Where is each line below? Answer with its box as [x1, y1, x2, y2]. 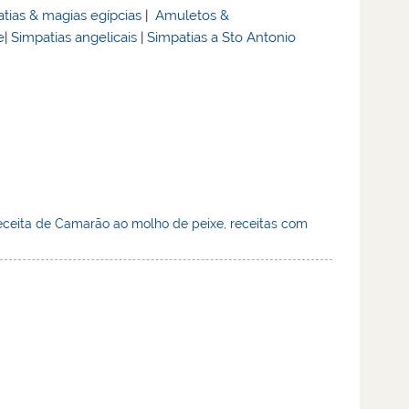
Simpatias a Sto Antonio [147, 29, 297, 47]
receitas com [230, 216, 309, 232]
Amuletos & [155, 7, 230, 25]
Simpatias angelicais [11, 29, 138, 47]
